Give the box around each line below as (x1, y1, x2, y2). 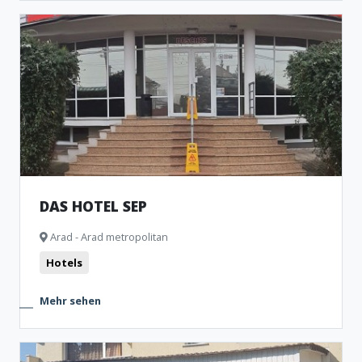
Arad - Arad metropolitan (48, 229, 168, 244)
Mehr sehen (40, 293, 101, 308)
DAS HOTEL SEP (40, 196, 147, 216)
